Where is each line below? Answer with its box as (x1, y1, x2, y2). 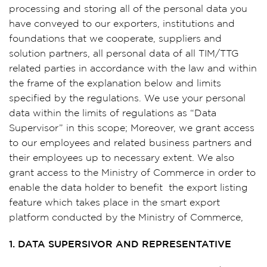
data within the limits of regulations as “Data (9, 109, 216, 118)
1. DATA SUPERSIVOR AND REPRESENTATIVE (9, 240, 231, 249)
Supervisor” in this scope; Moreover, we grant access (9, 124, 254, 133)
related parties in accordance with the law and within (9, 64, 257, 73)
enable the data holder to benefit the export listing (9, 184, 248, 193)
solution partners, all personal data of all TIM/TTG (9, 49, 239, 58)
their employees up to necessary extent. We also (9, 154, 234, 163)
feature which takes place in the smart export (9, 198, 220, 207)
